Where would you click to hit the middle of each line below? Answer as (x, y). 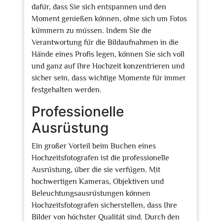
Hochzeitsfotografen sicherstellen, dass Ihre (104, 205)
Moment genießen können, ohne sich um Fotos (109, 19)
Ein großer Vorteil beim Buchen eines (94, 146)
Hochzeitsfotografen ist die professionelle (100, 158)
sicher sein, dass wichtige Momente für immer (109, 78)
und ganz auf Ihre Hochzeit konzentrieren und (108, 66)
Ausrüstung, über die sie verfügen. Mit (96, 170)
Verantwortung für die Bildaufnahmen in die (105, 42)
